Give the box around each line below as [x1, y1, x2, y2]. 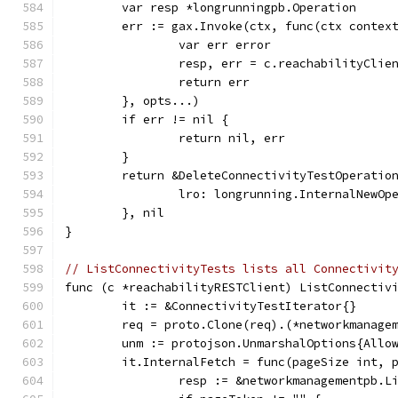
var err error [179, 37, 271, 52]
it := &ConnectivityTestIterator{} [122, 298, 356, 314]
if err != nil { [122, 112, 228, 127]
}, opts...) [122, 93, 200, 108]
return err [179, 75, 250, 90]
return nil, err [179, 131, 285, 146]
